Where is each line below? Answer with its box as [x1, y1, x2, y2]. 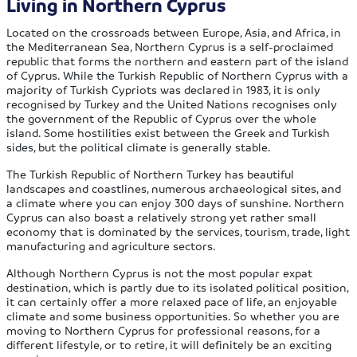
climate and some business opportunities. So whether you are [6, 308, 340, 324]
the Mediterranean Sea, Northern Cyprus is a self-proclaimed [6, 39, 334, 54]
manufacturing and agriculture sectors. [6, 238, 217, 253]
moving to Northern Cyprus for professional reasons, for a [6, 323, 321, 338]
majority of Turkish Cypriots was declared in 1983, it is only [6, 82, 321, 97]
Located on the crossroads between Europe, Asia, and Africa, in [6, 25, 342, 40]
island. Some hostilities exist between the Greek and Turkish [6, 125, 331, 140]
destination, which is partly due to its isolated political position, [6, 280, 349, 295]
